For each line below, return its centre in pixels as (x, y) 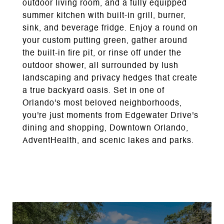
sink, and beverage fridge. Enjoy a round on (110, 28)
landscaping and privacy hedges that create (110, 78)
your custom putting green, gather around (105, 41)
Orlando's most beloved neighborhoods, (102, 103)
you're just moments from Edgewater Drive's (110, 116)
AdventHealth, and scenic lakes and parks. (108, 141)
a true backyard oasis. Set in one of (93, 91)
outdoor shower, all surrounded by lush (100, 66)
